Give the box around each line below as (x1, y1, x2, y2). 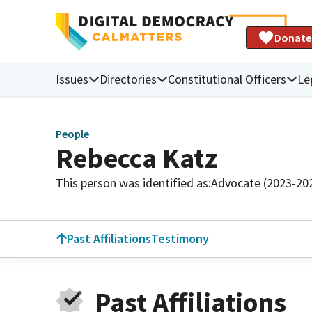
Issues (56, 70, 88, 87)
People (56, 127, 89, 141)
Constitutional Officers (168, 70, 286, 87)
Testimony (151, 231, 209, 247)
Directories (100, 70, 157, 87)
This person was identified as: (56, 174, 211, 191)
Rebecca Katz (56, 140, 217, 175)
